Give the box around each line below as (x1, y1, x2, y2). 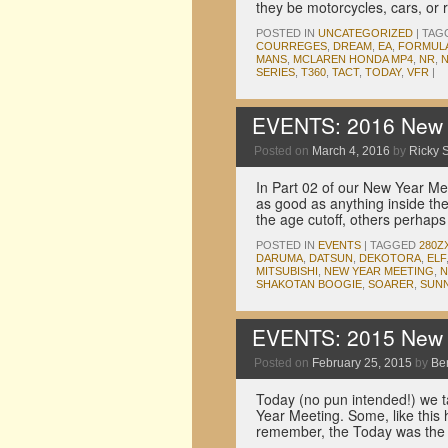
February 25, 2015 (312, 356, 412, 370)
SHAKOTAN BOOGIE (256, 278, 362, 290)
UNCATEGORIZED (318, 27, 413, 39)
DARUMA (256, 252, 303, 264)
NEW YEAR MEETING (324, 265, 434, 277)
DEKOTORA (359, 252, 421, 264)
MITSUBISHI (256, 265, 318, 277)
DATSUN (309, 252, 353, 264)
